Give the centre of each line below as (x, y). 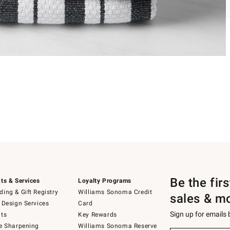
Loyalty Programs (105, 181)
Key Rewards (98, 215)
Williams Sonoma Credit (115, 192)
